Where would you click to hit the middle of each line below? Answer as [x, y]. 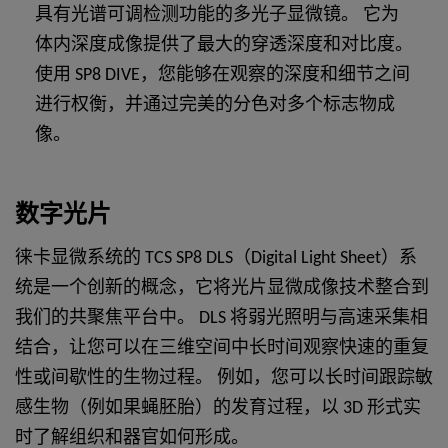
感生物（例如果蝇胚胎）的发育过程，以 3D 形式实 [218, 408]
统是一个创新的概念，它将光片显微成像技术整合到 [222, 288]
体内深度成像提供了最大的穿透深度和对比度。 [224, 45]
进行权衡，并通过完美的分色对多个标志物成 [215, 105]
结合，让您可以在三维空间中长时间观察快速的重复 [222, 348]
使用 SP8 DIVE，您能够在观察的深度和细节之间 [222, 75]
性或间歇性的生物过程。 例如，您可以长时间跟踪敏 [224, 378]
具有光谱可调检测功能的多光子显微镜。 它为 [217, 15]
